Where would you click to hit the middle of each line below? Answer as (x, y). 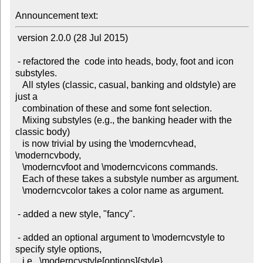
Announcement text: (56, 16)
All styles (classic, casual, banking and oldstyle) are (18, 85)
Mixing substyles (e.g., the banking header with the (18, 120)
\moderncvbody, (48, 156)
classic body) (42, 132)
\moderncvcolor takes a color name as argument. (18, 191)
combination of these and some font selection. (18, 109)
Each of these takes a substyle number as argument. (18, 179)
